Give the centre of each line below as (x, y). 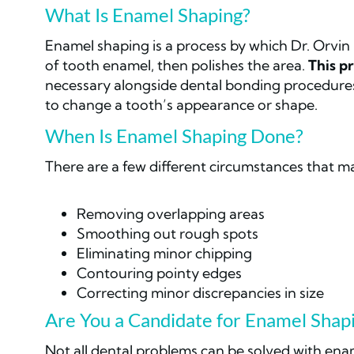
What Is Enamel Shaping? (148, 14)
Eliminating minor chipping (164, 253)
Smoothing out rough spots (168, 233)
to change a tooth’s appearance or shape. (181, 104)
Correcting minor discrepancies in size (200, 292)
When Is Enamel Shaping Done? (174, 135)
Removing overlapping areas (171, 213)
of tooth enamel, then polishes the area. (177, 65)
